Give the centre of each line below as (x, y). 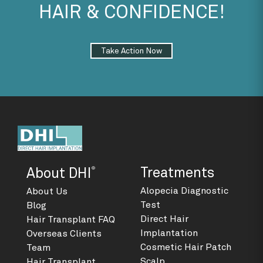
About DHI (59, 173)
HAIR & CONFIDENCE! (131, 13)
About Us (47, 191)
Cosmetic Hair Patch (186, 247)
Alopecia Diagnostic (184, 190)
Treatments (177, 173)
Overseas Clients (64, 233)
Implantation (169, 233)
